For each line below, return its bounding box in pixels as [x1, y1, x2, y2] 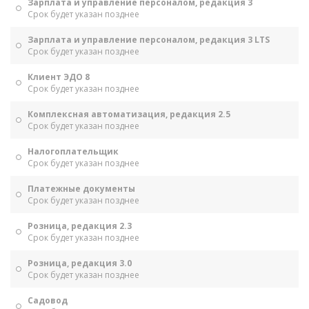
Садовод [28, 295, 68, 306]
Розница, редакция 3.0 [28, 257, 132, 269]
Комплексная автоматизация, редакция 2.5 [28, 108, 230, 120]
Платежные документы [28, 183, 135, 195]
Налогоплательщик [28, 146, 119, 157]
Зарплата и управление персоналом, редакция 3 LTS [28, 34, 270, 46]
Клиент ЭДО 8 [28, 71, 90, 83]
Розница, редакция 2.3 [28, 220, 132, 232]
